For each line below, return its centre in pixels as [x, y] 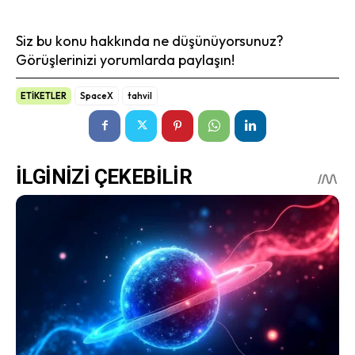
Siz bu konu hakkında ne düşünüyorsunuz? [150, 40]
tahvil [140, 95]
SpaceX [97, 95]
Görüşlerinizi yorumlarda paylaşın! [125, 59]
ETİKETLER [44, 95]
